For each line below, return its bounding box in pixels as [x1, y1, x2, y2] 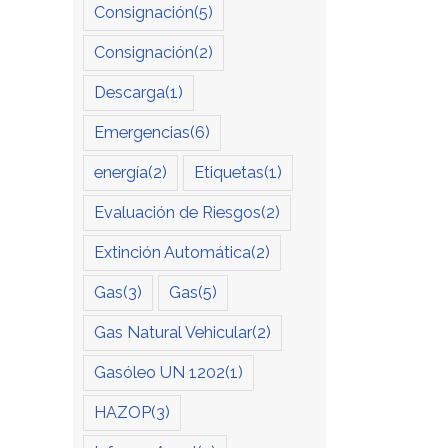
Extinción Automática [94, 243, 251, 263]
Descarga [94, 83, 165, 103]
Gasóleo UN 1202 [94, 363, 225, 383]
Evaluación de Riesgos [94, 203, 261, 223]
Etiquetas [194, 163, 264, 183]
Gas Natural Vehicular [94, 323, 252, 343]
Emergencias [94, 123, 190, 143]
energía [94, 163, 148, 183]
